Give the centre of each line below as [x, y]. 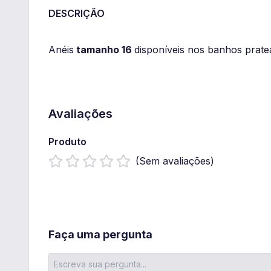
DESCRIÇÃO [77, 13]
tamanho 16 [104, 50]
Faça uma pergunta [100, 234]
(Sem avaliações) [175, 161]
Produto [67, 142]
